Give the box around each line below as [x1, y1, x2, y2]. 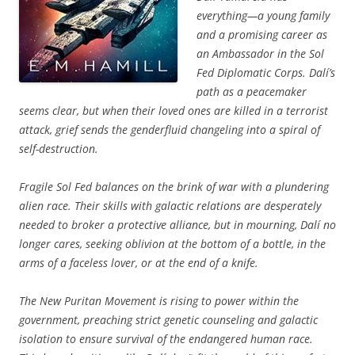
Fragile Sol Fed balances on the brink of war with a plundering [19, 179, 329, 195]
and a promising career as [197, 27, 327, 43]
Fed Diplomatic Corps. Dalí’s [197, 65, 335, 81]
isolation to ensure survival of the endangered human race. [19, 331, 313, 347]
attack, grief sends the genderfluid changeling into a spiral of [19, 122, 320, 138]
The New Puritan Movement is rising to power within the [19, 293, 299, 309]
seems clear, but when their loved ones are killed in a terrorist [19, 103, 328, 119]
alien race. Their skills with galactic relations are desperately [19, 198, 321, 214]
